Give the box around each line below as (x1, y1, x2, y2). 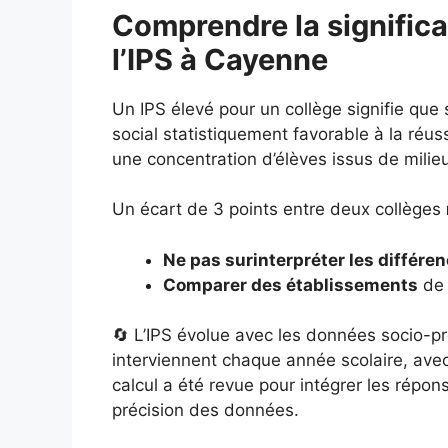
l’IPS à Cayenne (112, 41, 328, 77)
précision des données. (112, 400, 299, 420)
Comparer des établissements (163, 274, 418, 295)
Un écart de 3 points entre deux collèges (112, 199, 446, 219)
